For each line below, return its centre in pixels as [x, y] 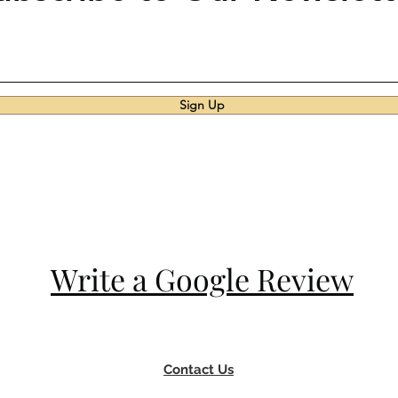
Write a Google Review [202, 279]
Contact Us [199, 370]
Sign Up [202, 105]
